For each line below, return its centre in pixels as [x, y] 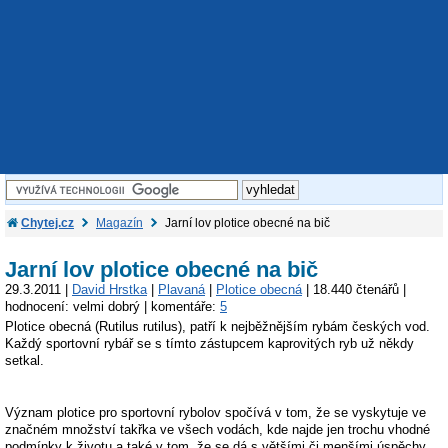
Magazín [119, 223]
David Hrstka [109, 289]
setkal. [24, 361]
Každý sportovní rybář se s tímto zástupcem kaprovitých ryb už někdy [209, 344]
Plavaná [181, 289]
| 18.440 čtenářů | [354, 289]
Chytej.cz [47, 223]
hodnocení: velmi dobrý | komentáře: [112, 306]
